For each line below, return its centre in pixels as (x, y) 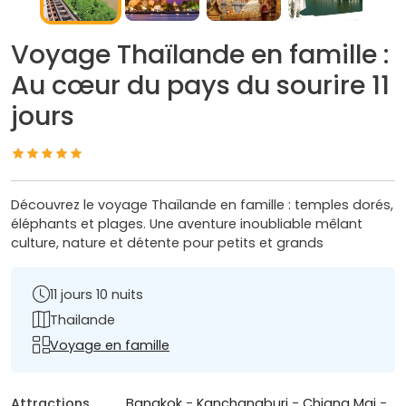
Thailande (82, 319)
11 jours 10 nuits (97, 294)
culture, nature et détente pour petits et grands (167, 243)
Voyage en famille (110, 345)
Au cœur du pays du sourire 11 (200, 86)
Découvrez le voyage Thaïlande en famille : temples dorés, (202, 205)
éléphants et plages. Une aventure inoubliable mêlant (187, 224)
